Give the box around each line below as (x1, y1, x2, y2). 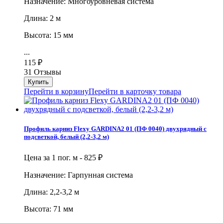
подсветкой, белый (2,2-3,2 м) (24, 133, 109, 141)
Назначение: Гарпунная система (24, 171, 133, 180)
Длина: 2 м (24, 14, 61, 23)
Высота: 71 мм (24, 205, 73, 214)
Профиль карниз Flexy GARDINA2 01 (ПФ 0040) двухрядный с (24, 125, 207, 133)
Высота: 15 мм (24, 31, 73, 40)
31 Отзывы (24, 68, 61, 77)
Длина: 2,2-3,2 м (24, 188, 79, 197)
